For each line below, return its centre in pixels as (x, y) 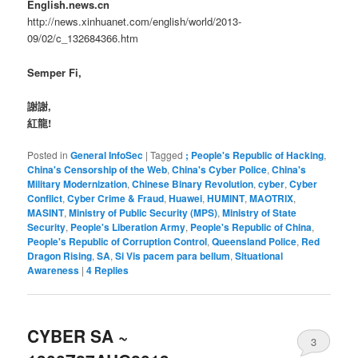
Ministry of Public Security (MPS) (143, 212)
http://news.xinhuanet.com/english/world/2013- (135, 22)
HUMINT (226, 198)
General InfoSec (107, 155)
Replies (111, 270)
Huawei (186, 198)
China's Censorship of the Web (97, 169)
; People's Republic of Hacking (255, 155)
